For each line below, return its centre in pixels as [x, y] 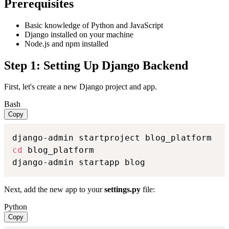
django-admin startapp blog [79, 163]
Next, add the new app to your [54, 190]
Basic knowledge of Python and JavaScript [94, 25]
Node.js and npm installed [66, 43]
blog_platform [58, 150]
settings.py [122, 190]
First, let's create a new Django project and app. [81, 87]
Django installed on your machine [79, 34]
